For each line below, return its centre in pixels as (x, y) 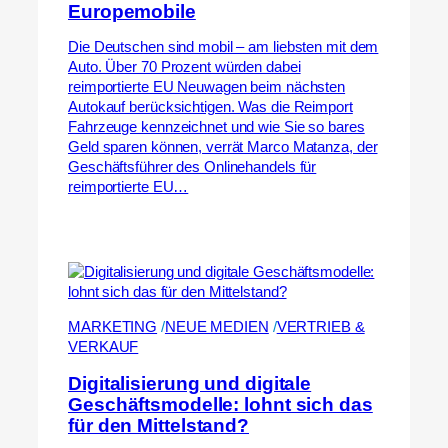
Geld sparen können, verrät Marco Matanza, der (223, 147)
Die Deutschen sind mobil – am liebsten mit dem (223, 47)
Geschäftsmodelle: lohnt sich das (220, 404)
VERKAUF (103, 346)
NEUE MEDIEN (216, 326)
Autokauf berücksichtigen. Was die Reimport (210, 107)
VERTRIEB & (320, 326)
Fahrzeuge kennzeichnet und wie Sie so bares (216, 127)
